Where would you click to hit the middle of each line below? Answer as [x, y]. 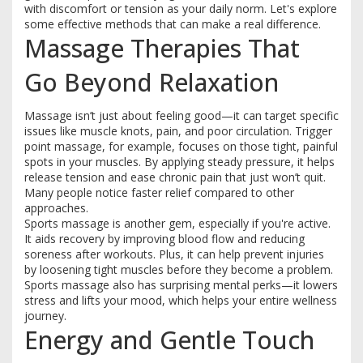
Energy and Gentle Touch [169, 340]
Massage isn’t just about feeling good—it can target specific [181, 115]
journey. [45, 316]
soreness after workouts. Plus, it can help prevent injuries [174, 254]
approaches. [56, 208]
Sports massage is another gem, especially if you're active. [177, 223]
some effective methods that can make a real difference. [173, 24]
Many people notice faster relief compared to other [159, 192]
